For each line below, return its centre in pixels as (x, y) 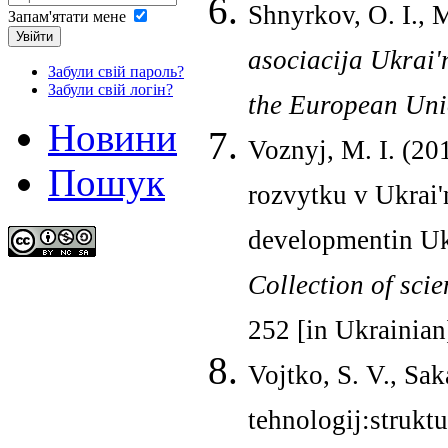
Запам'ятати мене (67, 17)
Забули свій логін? (110, 90)
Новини (112, 138)
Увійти (34, 37)
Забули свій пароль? (116, 72)
